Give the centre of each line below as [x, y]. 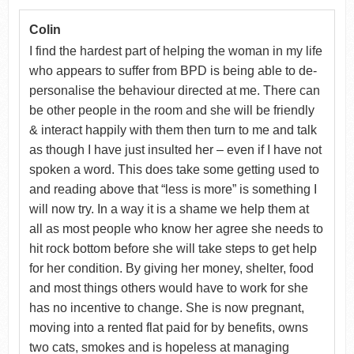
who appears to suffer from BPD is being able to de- [173, 70]
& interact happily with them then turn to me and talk [173, 130]
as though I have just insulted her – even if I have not [175, 149]
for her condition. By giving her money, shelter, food [171, 268]
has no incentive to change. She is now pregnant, [166, 307]
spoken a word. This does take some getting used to [174, 169]
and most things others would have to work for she [168, 288]
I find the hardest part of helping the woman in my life [175, 51]
